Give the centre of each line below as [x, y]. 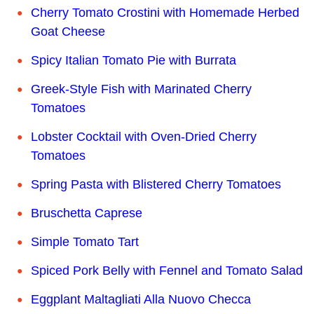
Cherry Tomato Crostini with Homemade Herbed [165, 13]
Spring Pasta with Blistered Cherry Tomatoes [156, 185]
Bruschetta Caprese [87, 213]
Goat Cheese [68, 32]
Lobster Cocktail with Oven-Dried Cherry [144, 137]
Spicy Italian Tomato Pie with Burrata [134, 61]
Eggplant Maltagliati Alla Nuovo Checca [141, 300]
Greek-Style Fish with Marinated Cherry [141, 89]
